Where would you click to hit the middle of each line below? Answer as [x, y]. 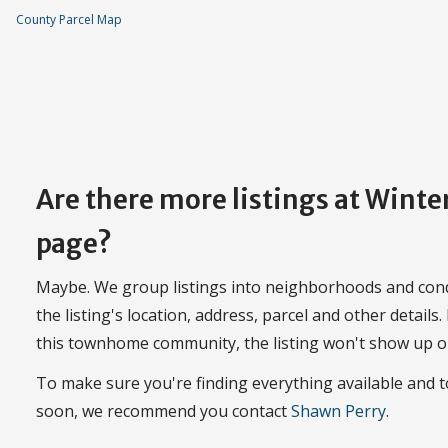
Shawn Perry [338, 411]
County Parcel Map [69, 20]
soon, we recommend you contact [163, 411]
